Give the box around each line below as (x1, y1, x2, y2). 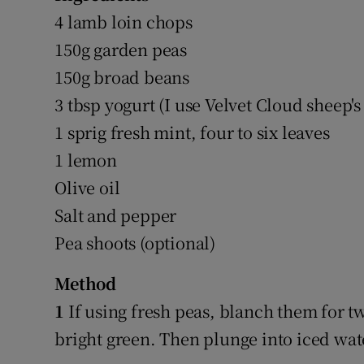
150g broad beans (54, 65, 190, 89)
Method (54, 271, 117, 296)
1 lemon (54, 148, 117, 172)
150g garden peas (54, 37, 188, 62)
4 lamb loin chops (54, 10, 193, 34)
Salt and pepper (54, 203, 177, 227)
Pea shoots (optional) (54, 231, 216, 255)
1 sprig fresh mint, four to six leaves (54, 120, 330, 145)
